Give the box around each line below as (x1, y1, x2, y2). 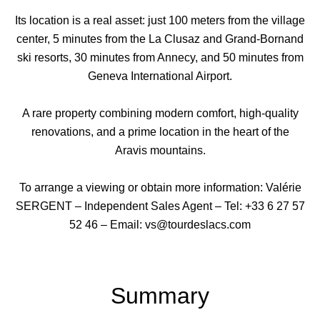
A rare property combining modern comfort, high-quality (21, 107, 299, 119)
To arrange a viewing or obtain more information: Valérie (19, 181, 301, 194)
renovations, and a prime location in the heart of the (31, 126, 289, 138)
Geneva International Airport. (88, 70, 232, 82)
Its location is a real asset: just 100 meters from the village (15, 14, 305, 26)
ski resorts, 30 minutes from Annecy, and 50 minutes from (16, 51, 304, 64)
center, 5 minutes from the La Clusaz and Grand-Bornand (16, 33, 304, 45)
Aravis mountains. (114, 144, 206, 156)
